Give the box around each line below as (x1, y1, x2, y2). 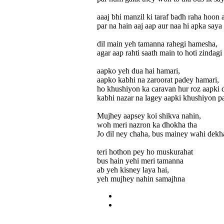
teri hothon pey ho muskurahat (97, 147, 193, 156)
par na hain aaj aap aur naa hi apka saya (97, 21, 222, 30)
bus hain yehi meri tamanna (97, 156, 183, 165)
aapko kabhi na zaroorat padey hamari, (97, 75, 219, 84)
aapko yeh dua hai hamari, (97, 66, 180, 75)
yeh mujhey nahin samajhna (97, 174, 185, 183)
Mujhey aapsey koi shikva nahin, (97, 111, 201, 120)
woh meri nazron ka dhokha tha (97, 120, 197, 129)
